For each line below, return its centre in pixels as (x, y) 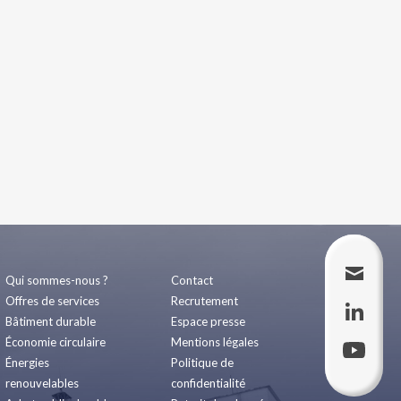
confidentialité (208, 383)
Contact (192, 280)
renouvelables (42, 383)
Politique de (202, 363)
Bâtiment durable (51, 321)
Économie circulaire (55, 342)
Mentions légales (215, 342)
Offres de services (52, 301)
